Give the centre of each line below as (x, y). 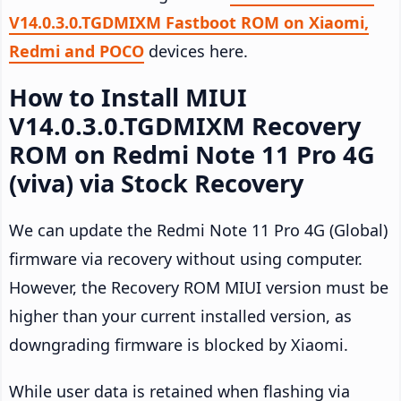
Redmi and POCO (77, 51)
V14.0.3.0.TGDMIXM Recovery (185, 126)
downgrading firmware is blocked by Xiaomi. (179, 345)
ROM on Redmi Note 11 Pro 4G (192, 155)
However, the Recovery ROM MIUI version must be (199, 288)
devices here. (196, 51)
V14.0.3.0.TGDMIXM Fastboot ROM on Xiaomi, (189, 23)
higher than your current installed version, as (180, 316)
